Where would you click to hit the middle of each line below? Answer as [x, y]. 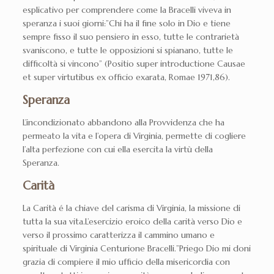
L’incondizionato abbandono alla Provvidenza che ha [123, 122]
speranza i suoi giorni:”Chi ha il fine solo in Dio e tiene [126, 23]
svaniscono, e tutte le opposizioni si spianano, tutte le [128, 50]
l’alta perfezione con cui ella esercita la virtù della [117, 149]
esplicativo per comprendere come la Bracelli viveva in [127, 9]
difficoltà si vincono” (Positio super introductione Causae [134, 63]
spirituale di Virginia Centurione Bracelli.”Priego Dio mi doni [136, 248]
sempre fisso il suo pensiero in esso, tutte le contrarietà [131, 36]
